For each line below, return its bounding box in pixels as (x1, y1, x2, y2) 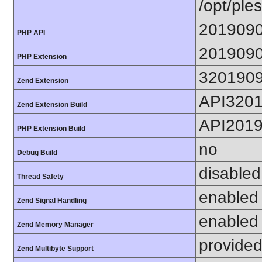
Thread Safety (17, 173, 64, 181)
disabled (199, 164, 261, 182)
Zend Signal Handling (17, 196, 87, 205)
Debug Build (17, 149, 57, 157)
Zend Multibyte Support (17, 244, 94, 253)
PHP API (17, 29, 45, 37)
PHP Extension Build (17, 125, 85, 133)
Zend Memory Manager (17, 220, 94, 229)
